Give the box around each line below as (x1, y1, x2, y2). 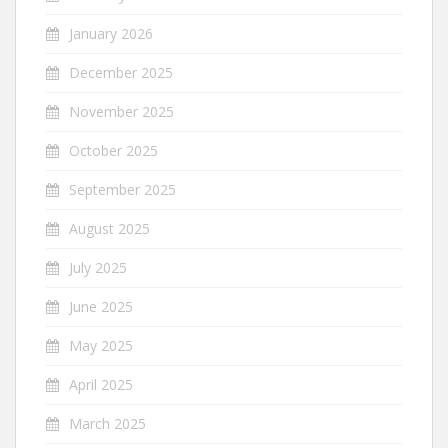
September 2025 (69, 180, 176, 199)
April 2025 (69, 375, 133, 394)
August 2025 (69, 219, 150, 238)
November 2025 (69, 102, 174, 121)
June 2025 (69, 297, 133, 316)
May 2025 (69, 336, 133, 355)
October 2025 (69, 141, 158, 160)
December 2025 (69, 63, 173, 82)
